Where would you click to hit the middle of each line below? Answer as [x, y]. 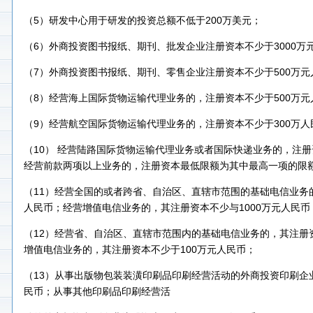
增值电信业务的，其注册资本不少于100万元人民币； [140, 249]
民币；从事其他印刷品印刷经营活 [97, 291]
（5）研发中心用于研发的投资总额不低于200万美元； [143, 20]
